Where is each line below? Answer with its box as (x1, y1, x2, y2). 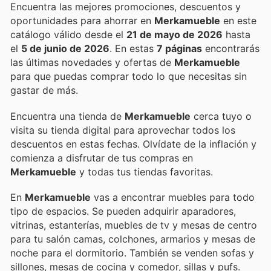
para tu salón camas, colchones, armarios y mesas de (10, 232, 255, 245)
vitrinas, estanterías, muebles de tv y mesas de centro (10, 218, 257, 231)
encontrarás (202, 42, 260, 55)
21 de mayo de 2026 (126, 28, 223, 41)
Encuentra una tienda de (10, 109, 125, 122)
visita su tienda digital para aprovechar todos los (10, 123, 235, 136)
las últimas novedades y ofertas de (10, 56, 174, 69)
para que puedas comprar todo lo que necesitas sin (10, 70, 247, 83)
